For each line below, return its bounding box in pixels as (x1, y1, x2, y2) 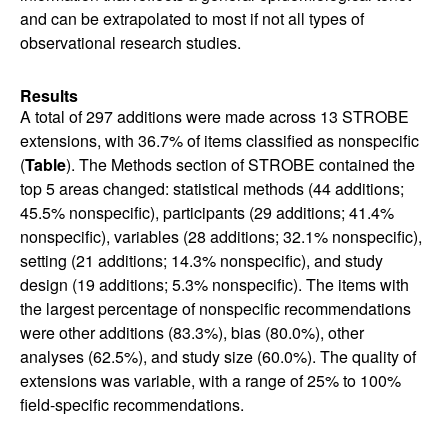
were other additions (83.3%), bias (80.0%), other (20, 321, 364, 344)
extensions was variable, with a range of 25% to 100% (20, 369, 401, 392)
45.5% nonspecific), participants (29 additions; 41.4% (20, 201, 394, 224)
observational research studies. (20, 31, 241, 54)
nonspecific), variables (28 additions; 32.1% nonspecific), (20, 225, 422, 248)
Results (20, 84, 78, 107)
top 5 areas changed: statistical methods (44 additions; (20, 177, 404, 200)
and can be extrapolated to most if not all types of (20, 7, 364, 30)
